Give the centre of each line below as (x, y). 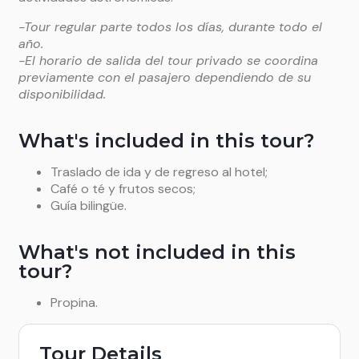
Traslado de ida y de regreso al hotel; (159, 172)
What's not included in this (157, 252)
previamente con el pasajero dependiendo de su (165, 77)
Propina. (74, 303)
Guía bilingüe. (89, 206)
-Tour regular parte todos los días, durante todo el (170, 27)
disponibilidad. (62, 94)
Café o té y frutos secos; (123, 189)
